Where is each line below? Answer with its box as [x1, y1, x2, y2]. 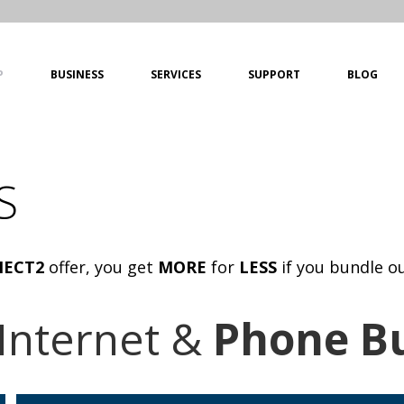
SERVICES [151, 66, 201, 82]
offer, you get [43, 255, 158, 278]
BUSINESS [50, 66, 104, 82]
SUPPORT [248, 66, 300, 82]
